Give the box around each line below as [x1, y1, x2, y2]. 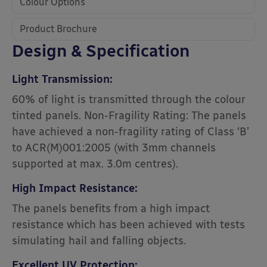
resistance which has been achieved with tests [12, 218, 245, 232]
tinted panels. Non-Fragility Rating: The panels [12, 109, 246, 123]
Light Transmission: [12, 73, 113, 86]
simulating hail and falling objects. [12, 234, 186, 248]
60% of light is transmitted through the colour [12, 93, 246, 107]
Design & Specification [12, 41, 190, 61]
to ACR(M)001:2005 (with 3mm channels [12, 141, 216, 155]
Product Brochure [20, 23, 97, 35]
